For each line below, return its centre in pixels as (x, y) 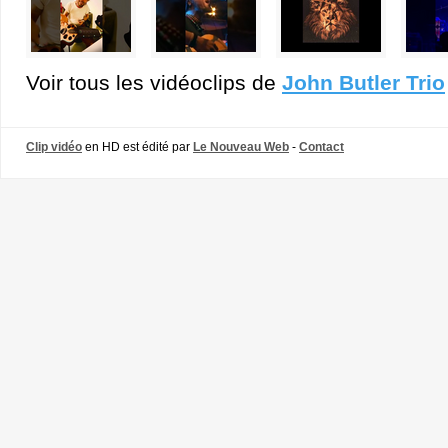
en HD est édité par (137, 147)
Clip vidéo (54, 147)
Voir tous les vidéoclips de (154, 82)
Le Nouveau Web (241, 147)
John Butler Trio (363, 82)
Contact (321, 147)
